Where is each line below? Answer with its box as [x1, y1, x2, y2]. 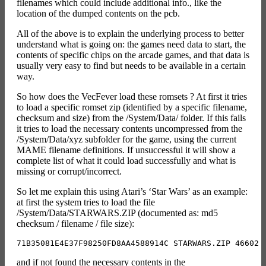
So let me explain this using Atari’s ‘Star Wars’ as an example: [17, 186, 248, 197]
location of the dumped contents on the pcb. [17, 8, 180, 18]
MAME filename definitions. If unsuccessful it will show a [17, 144, 236, 155]
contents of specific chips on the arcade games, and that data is [17, 49, 249, 60]
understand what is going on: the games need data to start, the [17, 39, 246, 49]
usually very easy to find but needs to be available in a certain [17, 60, 246, 71]
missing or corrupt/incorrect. [17, 166, 122, 176]
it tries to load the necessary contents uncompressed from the [17, 123, 242, 134]
